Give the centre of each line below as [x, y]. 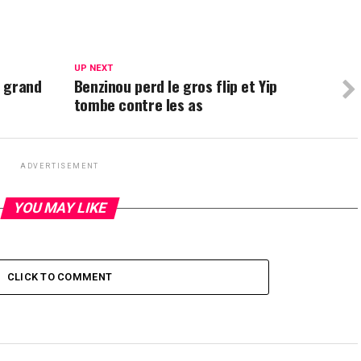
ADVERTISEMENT [60, 166]
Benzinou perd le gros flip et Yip [176, 86]
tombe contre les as [138, 104]
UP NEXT [93, 68]
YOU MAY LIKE [60, 208]
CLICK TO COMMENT [60, 277]
